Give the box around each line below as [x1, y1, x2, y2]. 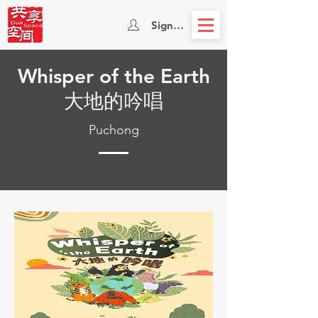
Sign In [151, 18, 185, 32]
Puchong [88, 122, 139, 138]
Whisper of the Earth [17, 64, 210, 88]
